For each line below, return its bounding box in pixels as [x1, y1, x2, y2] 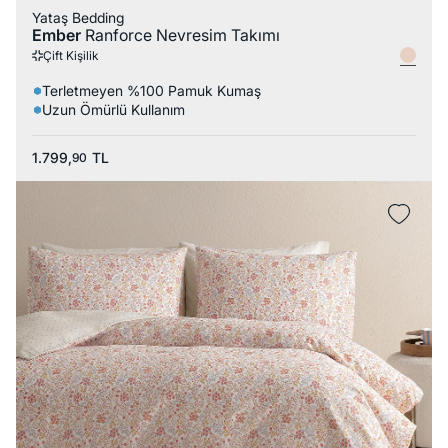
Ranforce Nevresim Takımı [85, 25, 280, 46]
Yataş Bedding [32, 9, 124, 27]
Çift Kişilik [43, 47, 98, 63]
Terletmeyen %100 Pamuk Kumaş [41, 82, 261, 100]
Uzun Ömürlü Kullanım [41, 101, 185, 119]
